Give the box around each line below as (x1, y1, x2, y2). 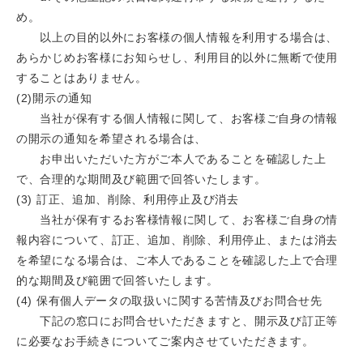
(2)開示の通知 (16, 92, 92, 105)
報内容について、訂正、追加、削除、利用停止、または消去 (16, 233, 338, 247)
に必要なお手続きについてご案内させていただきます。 (16, 335, 314, 348)
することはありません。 (16, 71, 147, 85)
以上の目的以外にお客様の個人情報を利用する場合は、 (16, 31, 338, 45)
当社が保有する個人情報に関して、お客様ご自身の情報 (16, 112, 338, 126)
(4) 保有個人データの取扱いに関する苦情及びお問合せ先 (16, 294, 322, 308)
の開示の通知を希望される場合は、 (16, 132, 207, 146)
